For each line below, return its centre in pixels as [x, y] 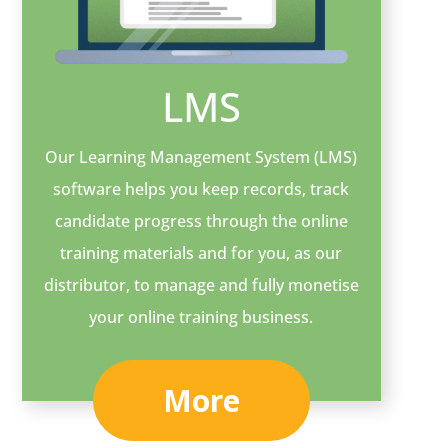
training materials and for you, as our [201, 252]
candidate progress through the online [201, 220]
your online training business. [201, 316]
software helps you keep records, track [201, 188]
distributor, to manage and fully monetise [201, 284]
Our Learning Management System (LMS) [201, 156]
